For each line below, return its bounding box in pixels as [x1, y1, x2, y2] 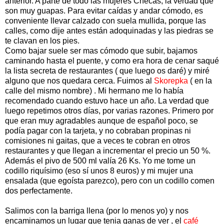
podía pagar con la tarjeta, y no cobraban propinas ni [5, 126, 191, 135]
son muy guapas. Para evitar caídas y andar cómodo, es [5, 6, 203, 15]
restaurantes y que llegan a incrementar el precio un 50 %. [5, 146, 210, 155]
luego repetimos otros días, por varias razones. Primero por [5, 106, 213, 115]
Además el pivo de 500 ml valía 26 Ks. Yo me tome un [5, 156, 195, 165]
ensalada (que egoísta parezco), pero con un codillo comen [5, 176, 214, 185]
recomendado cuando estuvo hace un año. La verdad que [5, 96, 209, 105]
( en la [188, 76, 212, 85]
